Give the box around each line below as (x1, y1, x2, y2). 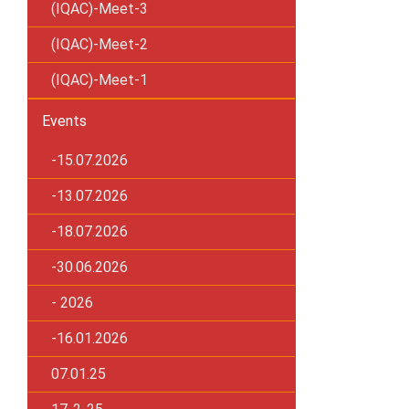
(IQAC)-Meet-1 (51, 71, 148, 89)
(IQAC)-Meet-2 (51, 36, 148, 53)
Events (42, 112, 87, 130)
